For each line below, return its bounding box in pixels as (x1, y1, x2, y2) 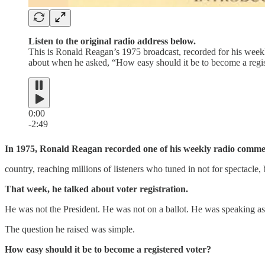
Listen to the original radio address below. (28, 35, 196, 46)
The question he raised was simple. (5, 224, 135, 234)
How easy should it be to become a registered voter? (5, 244, 211, 254)
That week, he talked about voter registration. (5, 183, 188, 194)
